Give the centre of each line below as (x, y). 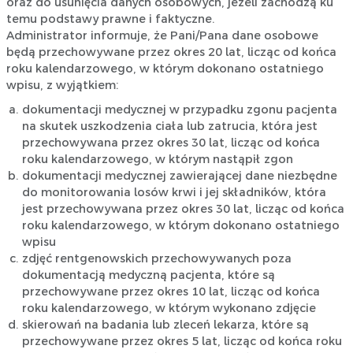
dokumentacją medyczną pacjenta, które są (148, 275)
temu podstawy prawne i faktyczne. (110, 19)
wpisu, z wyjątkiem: (62, 85)
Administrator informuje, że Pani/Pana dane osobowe (162, 36)
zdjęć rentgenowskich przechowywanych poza (156, 259)
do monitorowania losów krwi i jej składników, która (174, 193)
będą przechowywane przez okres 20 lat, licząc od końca (171, 52)
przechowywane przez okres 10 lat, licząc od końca (171, 292)
